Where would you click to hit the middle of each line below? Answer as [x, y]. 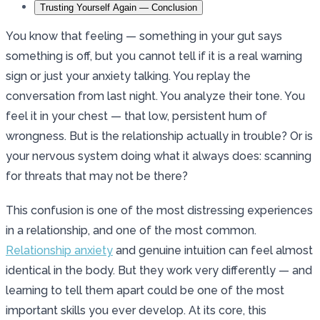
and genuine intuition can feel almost [213, 250]
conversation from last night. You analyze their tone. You [155, 96]
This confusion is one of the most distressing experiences [159, 210]
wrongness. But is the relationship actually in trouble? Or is [159, 136]
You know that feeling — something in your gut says [144, 36]
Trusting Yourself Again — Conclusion [119, 7]
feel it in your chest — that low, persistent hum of [136, 116]
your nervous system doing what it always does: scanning [159, 156]
